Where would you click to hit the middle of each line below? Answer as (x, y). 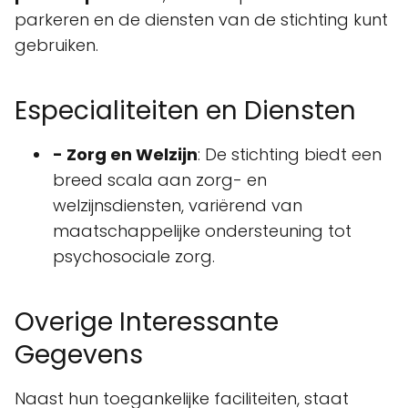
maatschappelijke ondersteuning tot (202, 231)
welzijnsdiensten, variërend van (178, 205)
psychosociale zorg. (134, 256)
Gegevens (79, 355)
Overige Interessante (147, 322)
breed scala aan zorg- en (160, 180)
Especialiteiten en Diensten (185, 111)
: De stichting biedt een (290, 154)
